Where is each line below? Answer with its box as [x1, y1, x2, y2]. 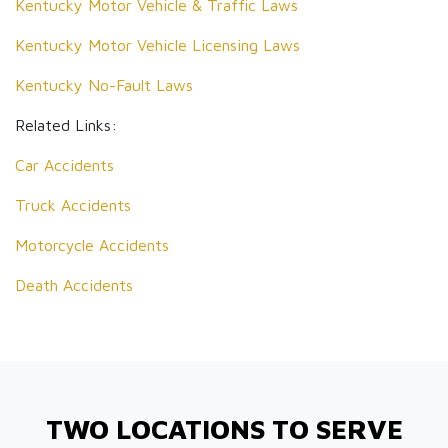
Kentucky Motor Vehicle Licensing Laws [15, 36, 300, 54]
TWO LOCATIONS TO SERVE [45, 413, 403, 445]
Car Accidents [15, 156, 114, 174]
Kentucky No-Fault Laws [15, 76, 193, 94]
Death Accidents [15, 276, 133, 294]
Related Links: [15, 116, 117, 134]
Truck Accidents [15, 196, 131, 214]
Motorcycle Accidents [15, 236, 169, 254]
